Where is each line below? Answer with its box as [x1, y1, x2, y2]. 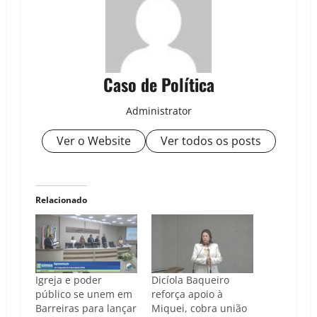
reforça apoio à [151, 287, 223, 301]
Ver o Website [56, 133, 131, 149]
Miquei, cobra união [151, 301, 247, 315]
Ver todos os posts [160, 133, 261, 149]
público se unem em [35, 287, 132, 301]
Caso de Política [103, 71, 214, 98]
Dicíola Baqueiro [151, 272, 229, 287]
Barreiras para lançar [35, 301, 137, 315]
